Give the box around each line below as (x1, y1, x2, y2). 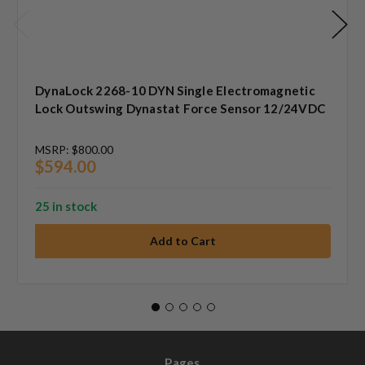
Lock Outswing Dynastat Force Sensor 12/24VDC (35, 100, 325, 116)
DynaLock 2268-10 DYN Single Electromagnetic (35, 82, 315, 98)
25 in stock (35, 198, 97, 213)
